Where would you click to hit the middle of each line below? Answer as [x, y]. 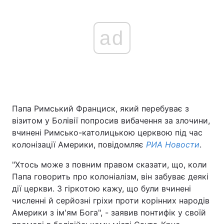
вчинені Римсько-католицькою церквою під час [107, 132]
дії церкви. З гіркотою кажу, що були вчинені [101, 188]
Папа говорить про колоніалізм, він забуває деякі [110, 176]
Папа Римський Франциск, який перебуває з [100, 108]
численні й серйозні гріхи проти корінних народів [111, 200]
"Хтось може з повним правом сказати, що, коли [109, 164]
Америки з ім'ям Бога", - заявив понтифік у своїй [109, 212]
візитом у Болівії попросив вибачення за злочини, [111, 120]
